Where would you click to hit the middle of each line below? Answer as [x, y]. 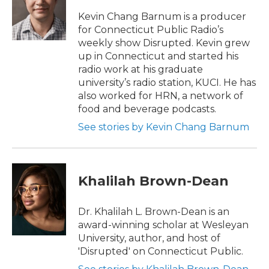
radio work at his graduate [141, 69]
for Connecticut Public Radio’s [151, 30]
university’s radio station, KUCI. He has [167, 83]
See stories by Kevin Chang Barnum [164, 127]
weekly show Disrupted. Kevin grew [164, 43]
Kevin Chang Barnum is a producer [162, 17]
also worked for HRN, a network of [161, 96]
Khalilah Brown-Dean [153, 181]
